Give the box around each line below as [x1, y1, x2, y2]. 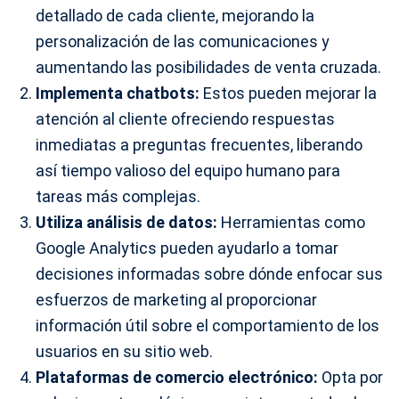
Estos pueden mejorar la [199, 84, 377, 103]
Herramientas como [217, 213, 365, 232]
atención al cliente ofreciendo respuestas [36, 110, 335, 129]
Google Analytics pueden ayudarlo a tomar [36, 239, 338, 258]
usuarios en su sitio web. [36, 342, 213, 362]
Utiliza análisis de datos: [36, 213, 217, 232]
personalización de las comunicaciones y [36, 32, 330, 52]
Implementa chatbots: [36, 84, 199, 103]
